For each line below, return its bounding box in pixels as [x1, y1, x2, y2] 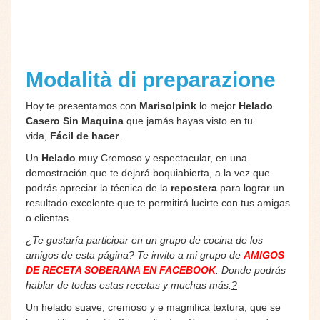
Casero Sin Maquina [26, 114, 124, 126]
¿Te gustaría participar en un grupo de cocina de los [26, 234, 263, 246]
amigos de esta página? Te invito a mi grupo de [26, 249, 244, 261]
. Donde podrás [216, 264, 286, 276]
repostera [171, 181, 217, 194]
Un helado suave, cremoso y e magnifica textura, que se [26, 301, 281, 313]
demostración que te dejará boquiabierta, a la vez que [26, 166, 270, 179]
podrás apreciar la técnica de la [26, 181, 171, 194]
